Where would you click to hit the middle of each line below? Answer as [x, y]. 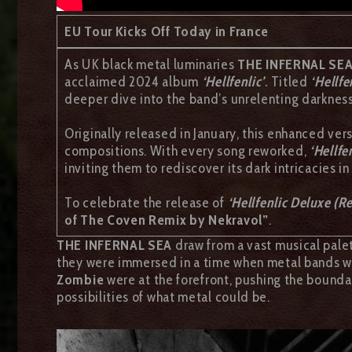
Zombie [81, 280]
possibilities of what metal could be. [163, 297]
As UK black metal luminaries [151, 64]
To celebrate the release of [146, 203]
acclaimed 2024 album [132, 82]
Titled [289, 82]
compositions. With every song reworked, [187, 151]
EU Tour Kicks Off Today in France [167, 31]
